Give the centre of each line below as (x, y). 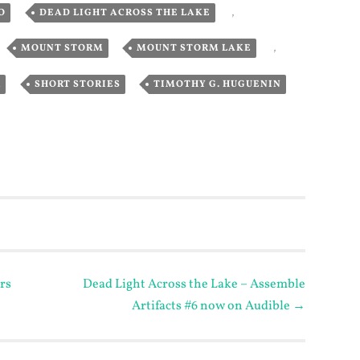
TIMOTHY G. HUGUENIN (218, 84)
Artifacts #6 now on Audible (212, 306)
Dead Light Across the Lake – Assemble (194, 284)
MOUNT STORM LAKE (194, 49)
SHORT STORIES (77, 84)
